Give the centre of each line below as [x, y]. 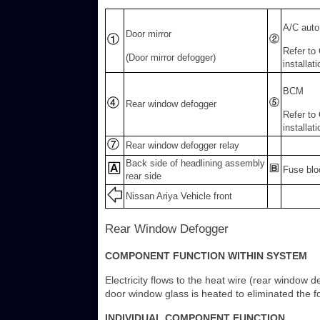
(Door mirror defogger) [171, 58]
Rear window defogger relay [182, 146]
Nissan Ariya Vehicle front [179, 196]
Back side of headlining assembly [195, 164]
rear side [144, 176]
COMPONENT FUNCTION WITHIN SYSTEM [206, 256]
